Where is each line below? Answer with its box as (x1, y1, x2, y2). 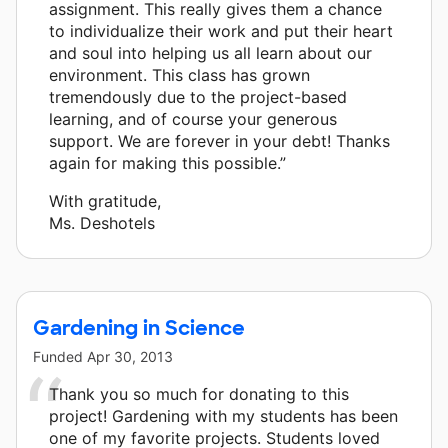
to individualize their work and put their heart (49, 20, 393, 41)
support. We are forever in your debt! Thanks (49, 130, 390, 151)
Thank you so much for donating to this (49, 383, 349, 404)
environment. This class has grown (49, 64, 310, 85)
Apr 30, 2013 (87, 347, 173, 365)
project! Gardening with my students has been (49, 405, 398, 426)
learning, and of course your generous (49, 108, 337, 129)
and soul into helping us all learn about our (49, 42, 372, 63)
